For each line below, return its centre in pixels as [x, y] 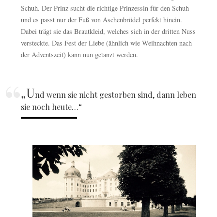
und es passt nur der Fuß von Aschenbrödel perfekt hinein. [102, 20]
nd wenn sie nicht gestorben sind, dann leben [115, 95]
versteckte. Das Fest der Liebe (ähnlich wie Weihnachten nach [106, 43]
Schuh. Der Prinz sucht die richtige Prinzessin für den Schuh [105, 8]
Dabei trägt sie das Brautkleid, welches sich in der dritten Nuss [108, 31]
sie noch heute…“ [51, 107]
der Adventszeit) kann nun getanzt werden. [79, 55]
